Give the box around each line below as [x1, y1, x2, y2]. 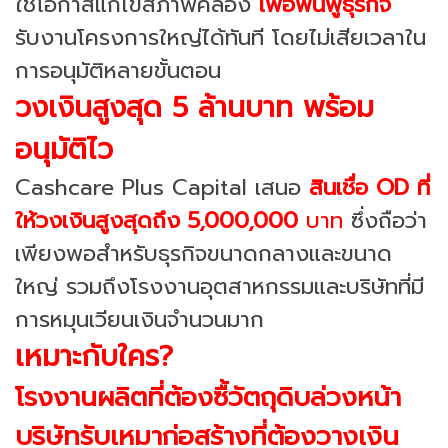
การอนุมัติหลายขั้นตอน [15, 53, 221, 87]
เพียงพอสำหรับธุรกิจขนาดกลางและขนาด [15, 236, 392, 270]
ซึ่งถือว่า [343, 203, 427, 237]
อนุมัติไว [15, 127, 113, 171]
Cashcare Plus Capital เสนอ [15, 170, 301, 204]
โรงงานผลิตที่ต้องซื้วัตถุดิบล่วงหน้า [15, 377, 401, 417]
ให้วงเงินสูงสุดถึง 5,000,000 [15, 203, 298, 237]
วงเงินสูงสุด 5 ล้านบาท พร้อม [15, 85, 374, 129]
